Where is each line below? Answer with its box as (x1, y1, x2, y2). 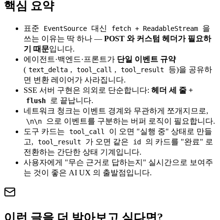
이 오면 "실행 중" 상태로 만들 (107, 127, 213, 136)
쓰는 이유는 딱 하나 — (24, 34, 104, 43)
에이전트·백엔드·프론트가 (24, 55, 117, 63)
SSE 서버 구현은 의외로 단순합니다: (24, 85, 151, 94)
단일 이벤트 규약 (117, 55, 176, 63)
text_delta (28, 65, 68, 74)
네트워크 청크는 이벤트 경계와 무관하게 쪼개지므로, (24, 106, 208, 115)
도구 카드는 (24, 127, 67, 136)
